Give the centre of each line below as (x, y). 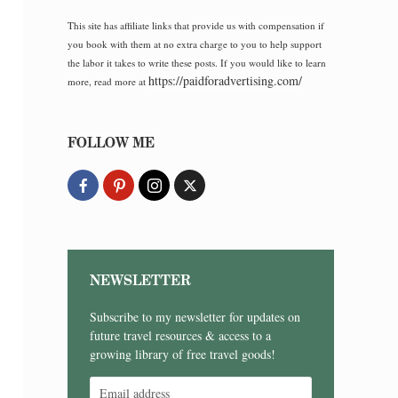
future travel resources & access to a (180, 335)
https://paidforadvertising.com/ (225, 80)
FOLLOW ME (111, 143)
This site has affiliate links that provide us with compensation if (196, 25)
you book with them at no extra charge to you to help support (195, 44)
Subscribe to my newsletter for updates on (195, 317)
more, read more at (108, 81)
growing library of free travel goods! (183, 354)
